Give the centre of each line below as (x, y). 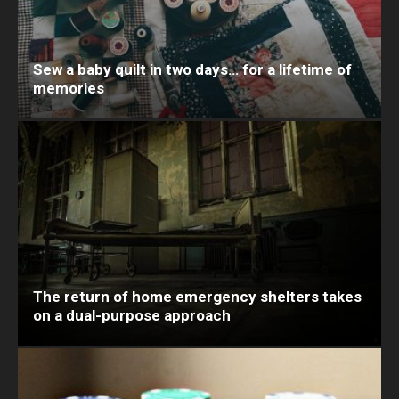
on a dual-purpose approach (132, 316)
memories (69, 88)
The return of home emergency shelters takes (197, 297)
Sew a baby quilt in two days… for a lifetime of (192, 69)
